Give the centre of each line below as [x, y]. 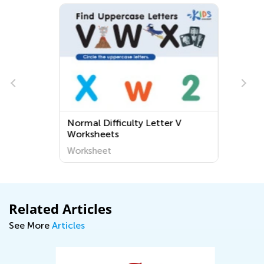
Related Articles [60, 209]
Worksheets [86, 134]
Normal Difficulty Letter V [118, 123]
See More [30, 225]
